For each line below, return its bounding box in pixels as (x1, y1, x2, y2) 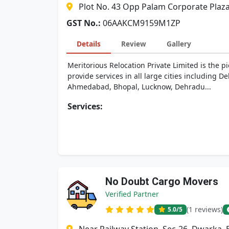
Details (77, 39, 101, 49)
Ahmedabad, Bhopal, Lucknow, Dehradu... (67, 82, 211, 91)
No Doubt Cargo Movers (105, 175, 218, 188)
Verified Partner (105, 189, 159, 199)
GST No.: (66, 17, 101, 29)
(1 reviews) (187, 204, 223, 214)
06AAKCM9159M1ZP (103, 17, 180, 29)
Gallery (167, 39, 191, 49)
